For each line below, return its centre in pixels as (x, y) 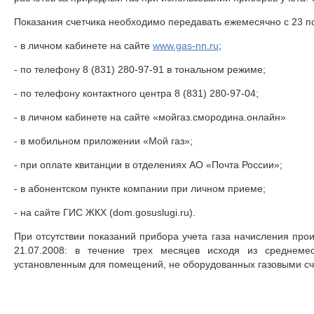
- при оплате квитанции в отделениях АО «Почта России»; (148, 164)
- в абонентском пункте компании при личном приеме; (140, 188)
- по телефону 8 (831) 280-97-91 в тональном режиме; (140, 69)
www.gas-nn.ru (186, 45)
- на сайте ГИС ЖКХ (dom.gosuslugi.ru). (105, 212)
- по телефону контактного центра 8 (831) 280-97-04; (136, 93)
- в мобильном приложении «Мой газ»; (103, 141)
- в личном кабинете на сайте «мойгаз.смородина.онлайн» (150, 117)
